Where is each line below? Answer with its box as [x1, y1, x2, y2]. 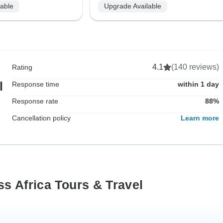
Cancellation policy [12, 113, 71, 122]
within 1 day [178, 80, 219, 88]
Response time [12, 80, 59, 88]
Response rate [12, 97, 58, 105]
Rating [12, 63, 32, 71]
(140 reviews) [171, 62, 219, 71]
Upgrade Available [104, 2, 161, 10]
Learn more [181, 113, 219, 122]
